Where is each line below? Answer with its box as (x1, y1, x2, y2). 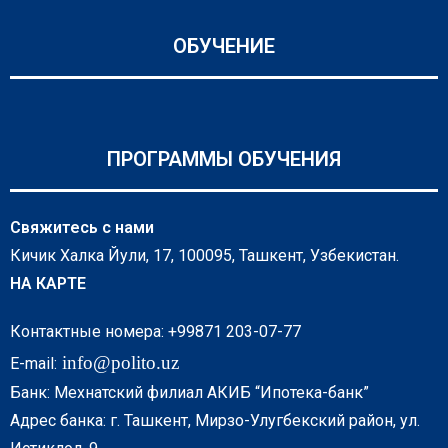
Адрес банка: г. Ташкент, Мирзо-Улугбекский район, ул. (10, 410, 420, 430)
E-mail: (10, 353, 57, 373)
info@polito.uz (62, 351, 179, 373)
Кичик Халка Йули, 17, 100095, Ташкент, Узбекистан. (10, 245, 399, 265)
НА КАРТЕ (10, 273, 86, 293)
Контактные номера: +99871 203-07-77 (10, 321, 301, 341)
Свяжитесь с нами (10, 217, 158, 237)
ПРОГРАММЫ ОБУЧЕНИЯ (107, 146, 341, 171)
